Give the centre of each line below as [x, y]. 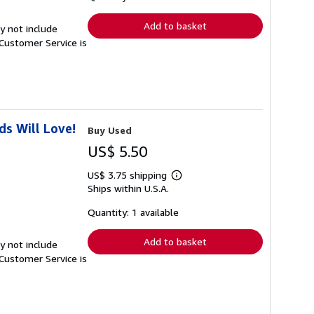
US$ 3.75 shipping [129, 175]
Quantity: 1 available [133, 212]
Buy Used [110, 130]
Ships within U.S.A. [128, 188]
